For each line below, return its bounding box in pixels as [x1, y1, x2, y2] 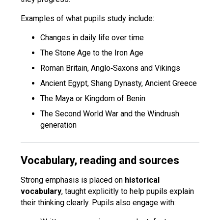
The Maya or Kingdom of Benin [40, 94, 146, 103]
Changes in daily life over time [40, 33, 144, 42]
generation [40, 120, 77, 130]
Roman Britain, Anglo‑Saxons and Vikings [40, 63, 181, 73]
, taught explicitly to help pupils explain [61, 187, 194, 196]
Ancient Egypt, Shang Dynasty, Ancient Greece [40, 79, 197, 88]
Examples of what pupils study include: [21, 14, 155, 23]
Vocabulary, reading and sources [21, 154, 180, 166]
